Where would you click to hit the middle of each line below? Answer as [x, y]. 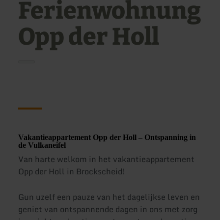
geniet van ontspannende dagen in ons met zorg [108, 209]
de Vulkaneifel [42, 145]
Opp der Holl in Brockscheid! [72, 172]
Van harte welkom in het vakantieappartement [107, 159]
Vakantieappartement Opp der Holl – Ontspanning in [107, 137]
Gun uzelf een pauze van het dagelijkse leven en [109, 197]
